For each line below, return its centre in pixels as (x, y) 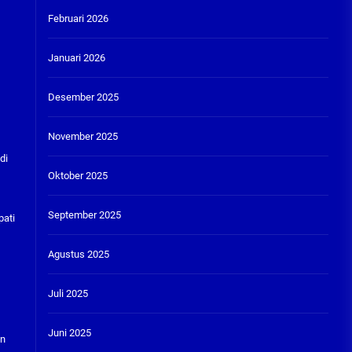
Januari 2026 (76, 58)
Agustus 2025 (78, 254)
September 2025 (84, 215)
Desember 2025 (83, 97)
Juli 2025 (68, 293)
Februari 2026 (78, 18)
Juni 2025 (69, 333)
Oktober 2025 (77, 176)
